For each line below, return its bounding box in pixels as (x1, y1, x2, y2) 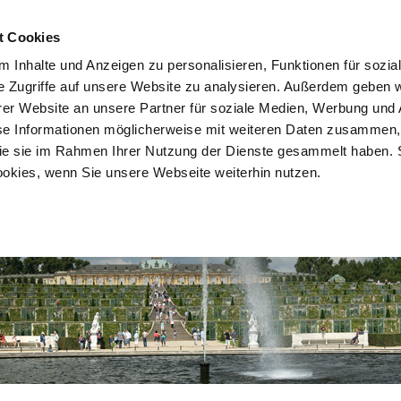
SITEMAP (325, 21, 363, 33)
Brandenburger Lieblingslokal (146, 104, 291, 119)
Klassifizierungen (28, 104, 112, 119)
